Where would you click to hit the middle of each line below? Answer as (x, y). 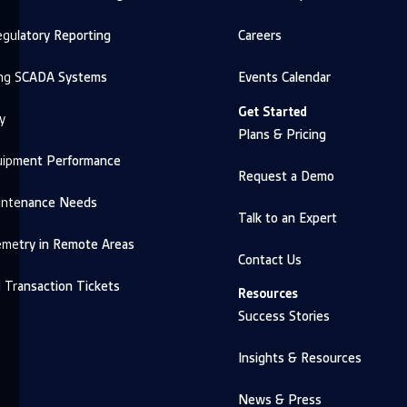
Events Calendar (284, 78)
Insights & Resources (300, 358)
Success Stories (284, 317)
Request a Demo (286, 176)
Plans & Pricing (282, 134)
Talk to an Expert (288, 218)
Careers (260, 36)
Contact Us (270, 259)
